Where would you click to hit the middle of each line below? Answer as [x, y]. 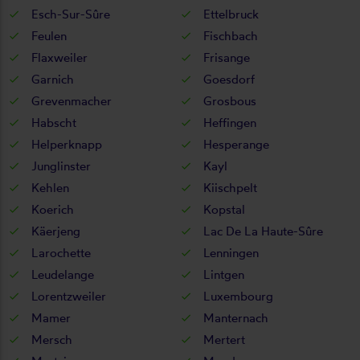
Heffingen [228, 123]
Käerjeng [54, 231]
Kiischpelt [229, 188]
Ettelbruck [229, 14]
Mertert [223, 340]
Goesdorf [227, 79]
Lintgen [222, 274]
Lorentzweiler [67, 296]
